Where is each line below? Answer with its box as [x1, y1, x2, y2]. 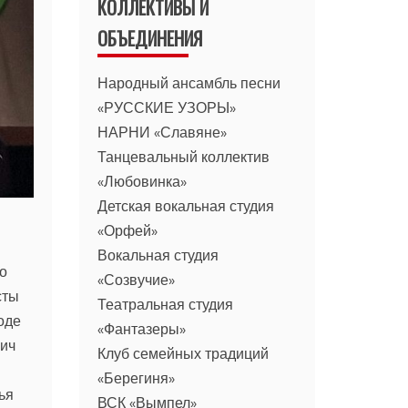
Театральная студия [97, 294, 234, 313]
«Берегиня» [97, 368, 176, 387]
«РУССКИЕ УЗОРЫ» [97, 97, 237, 117]
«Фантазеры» [97, 319, 187, 338]
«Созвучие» [97, 270, 176, 289]
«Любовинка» [97, 171, 188, 190]
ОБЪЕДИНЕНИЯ [97, 24, 203, 52]
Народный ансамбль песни [97, 73, 281, 92]
